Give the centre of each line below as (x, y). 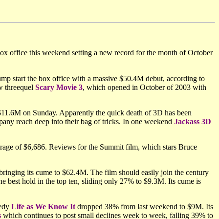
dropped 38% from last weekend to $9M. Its (144, 207)
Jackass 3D (193, 121)
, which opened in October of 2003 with (144, 87)
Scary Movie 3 (59, 87)
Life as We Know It (43, 207)
